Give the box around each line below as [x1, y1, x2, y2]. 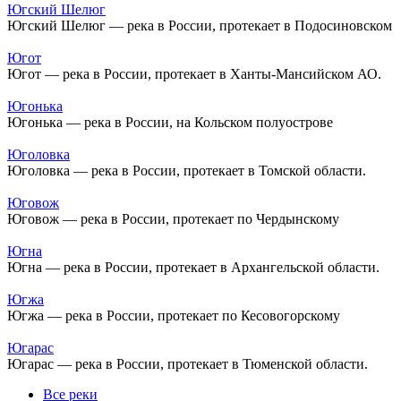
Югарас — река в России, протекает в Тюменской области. [7, 355, 368, 371]
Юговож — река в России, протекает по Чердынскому [7, 210, 339, 226]
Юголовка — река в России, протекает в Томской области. [7, 162, 366, 178]
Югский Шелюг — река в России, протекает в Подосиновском [7, 17, 392, 33]
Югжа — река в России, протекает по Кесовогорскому [7, 307, 340, 323]
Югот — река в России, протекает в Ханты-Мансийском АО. [7, 65, 381, 81]
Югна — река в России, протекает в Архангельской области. [7, 259, 380, 275]
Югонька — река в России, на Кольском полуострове [7, 114, 333, 130]
